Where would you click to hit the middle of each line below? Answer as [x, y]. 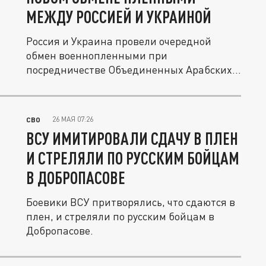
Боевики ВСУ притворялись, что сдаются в [131, 202]
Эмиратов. [52, 84]
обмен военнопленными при [97, 55]
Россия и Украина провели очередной [119, 41]
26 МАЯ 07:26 [73, 119]
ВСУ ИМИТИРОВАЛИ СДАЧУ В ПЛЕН [132, 138]
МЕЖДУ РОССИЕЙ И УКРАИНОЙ [119, 17]
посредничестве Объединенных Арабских [129, 69]
